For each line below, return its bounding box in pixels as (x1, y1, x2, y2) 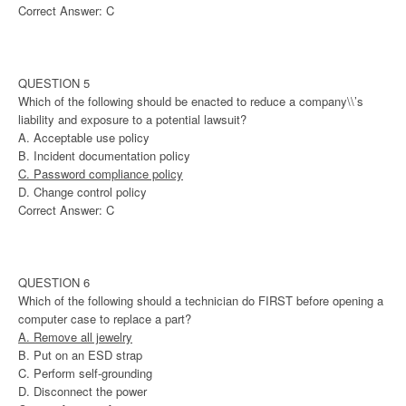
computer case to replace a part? (18, 309, 191, 327)
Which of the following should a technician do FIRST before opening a (18, 291, 383, 309)
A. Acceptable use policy (18, 128, 150, 146)
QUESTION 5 (18, 73, 90, 92)
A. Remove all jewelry (18, 327, 132, 345)
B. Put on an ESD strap (18, 345, 142, 363)
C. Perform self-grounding (18, 363, 152, 382)
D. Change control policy (18, 182, 147, 200)
